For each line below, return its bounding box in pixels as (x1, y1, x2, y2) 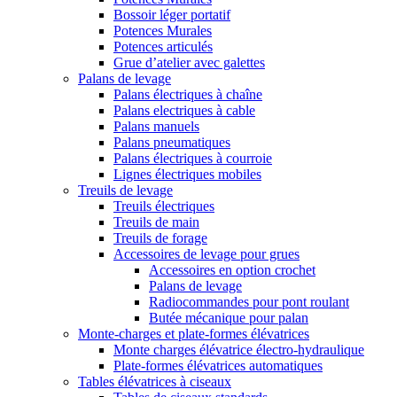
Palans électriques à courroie (113, 150, 272, 166)
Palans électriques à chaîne (113, 86, 262, 102)
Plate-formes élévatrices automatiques (113, 357, 323, 373)
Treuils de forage (113, 230, 207, 245)
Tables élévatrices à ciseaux (78, 373, 231, 389)
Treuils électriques (113, 198, 214, 214)
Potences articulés (113, 38, 213, 54)
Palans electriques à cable (113, 102, 255, 118)
